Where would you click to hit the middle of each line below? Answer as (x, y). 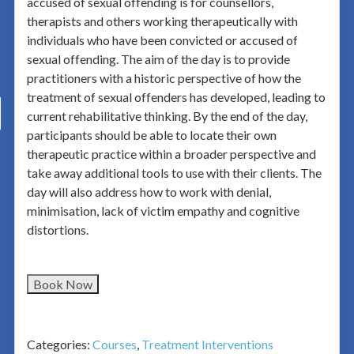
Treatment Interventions (207, 344)
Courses (114, 344)
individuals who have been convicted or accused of (162, 40)
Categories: (59, 344)
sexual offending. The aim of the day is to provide (158, 59)
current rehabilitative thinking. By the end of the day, (167, 116)
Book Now (62, 284)
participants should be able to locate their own (151, 135)
